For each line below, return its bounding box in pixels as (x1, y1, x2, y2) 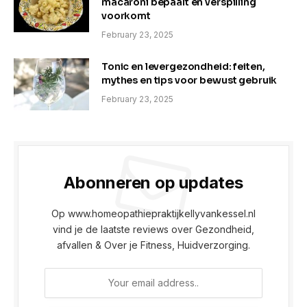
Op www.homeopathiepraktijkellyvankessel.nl (51, 207, 256, 219)
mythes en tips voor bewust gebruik (101, 73, 278, 86)
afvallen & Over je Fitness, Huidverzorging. (57, 238, 250, 251)
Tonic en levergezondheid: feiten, (101, 60, 265, 73)
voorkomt (101, 9, 151, 22)
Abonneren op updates (64, 172, 243, 193)
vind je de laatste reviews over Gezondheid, (53, 223, 254, 235)
